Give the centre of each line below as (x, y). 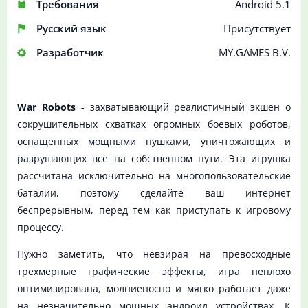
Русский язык (71, 29)
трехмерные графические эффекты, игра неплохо (154, 272)
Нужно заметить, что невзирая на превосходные (154, 254)
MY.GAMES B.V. (255, 53)
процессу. (41, 228)
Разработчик (70, 53)
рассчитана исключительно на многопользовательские (154, 176)
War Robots (46, 107)
